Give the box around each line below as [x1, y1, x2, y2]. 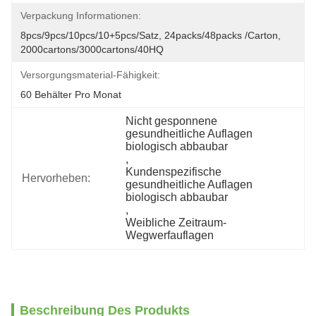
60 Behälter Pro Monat [20, 89, 121, 100]
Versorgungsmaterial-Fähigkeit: [20, 69, 160, 80]
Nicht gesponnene [126, 115, 218, 127]
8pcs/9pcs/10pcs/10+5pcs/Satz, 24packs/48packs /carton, [20, 30, 281, 41]
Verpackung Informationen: [20, 10, 141, 21]
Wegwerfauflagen [126, 229, 214, 241]
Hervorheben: [22, 172, 90, 184]
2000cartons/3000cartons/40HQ [20, 44, 164, 55]
